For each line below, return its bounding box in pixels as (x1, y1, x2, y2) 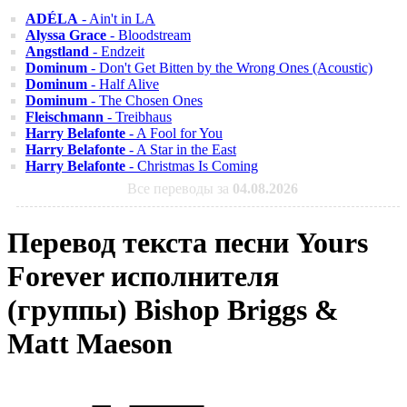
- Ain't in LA (78, 11, 155, 26)
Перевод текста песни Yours (7, 226, 368, 260)
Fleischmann (25, 109, 104, 124)
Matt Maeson (7, 327, 173, 361)
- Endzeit (89, 44, 144, 59)
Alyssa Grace (25, 27, 106, 43)
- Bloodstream (106, 27, 191, 43)
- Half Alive (87, 76, 159, 92)
